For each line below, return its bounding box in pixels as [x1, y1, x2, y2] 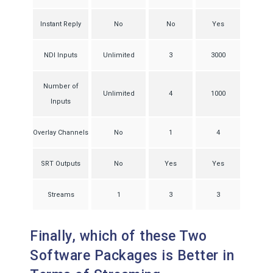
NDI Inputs [44, 51, 77, 59]
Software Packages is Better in [30, 247, 234, 264]
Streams [47, 191, 74, 199]
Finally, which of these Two [30, 228, 207, 244]
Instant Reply [40, 20, 81, 28]
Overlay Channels [33, 129, 88, 136]
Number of [43, 82, 79, 90]
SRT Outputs [41, 160, 80, 168]
